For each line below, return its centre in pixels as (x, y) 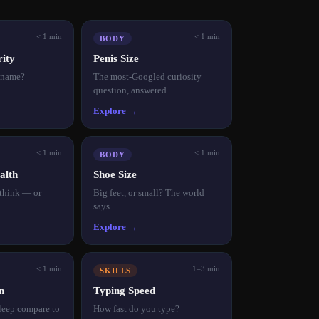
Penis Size (116, 58)
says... (105, 206)
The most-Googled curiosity (147, 76)
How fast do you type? (136, 308)
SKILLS (116, 270)
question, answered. (131, 90)
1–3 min (206, 268)
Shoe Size (115, 174)
